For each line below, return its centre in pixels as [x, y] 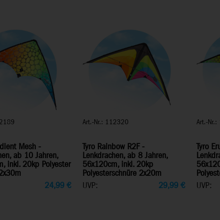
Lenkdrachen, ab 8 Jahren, [125, 156]
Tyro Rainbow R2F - [113, 147]
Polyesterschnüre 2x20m [122, 173]
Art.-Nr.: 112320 [105, 122]
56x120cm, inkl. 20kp [118, 165]
